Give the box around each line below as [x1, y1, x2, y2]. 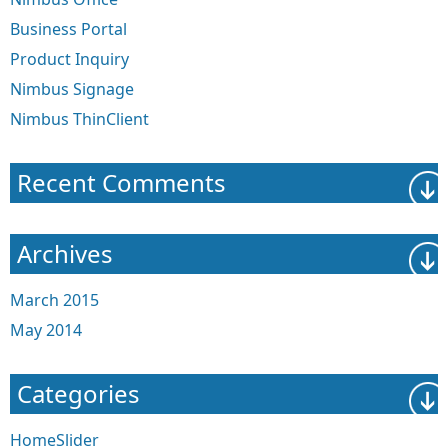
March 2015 [10, 289, 99, 312]
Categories [17, 377, 140, 411]
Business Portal [10, 18, 127, 41]
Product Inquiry [10, 48, 129, 71]
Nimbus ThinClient [10, 108, 149, 131]
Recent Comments [17, 166, 226, 200]
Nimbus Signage [10, 78, 134, 101]
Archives [17, 237, 113, 271]
